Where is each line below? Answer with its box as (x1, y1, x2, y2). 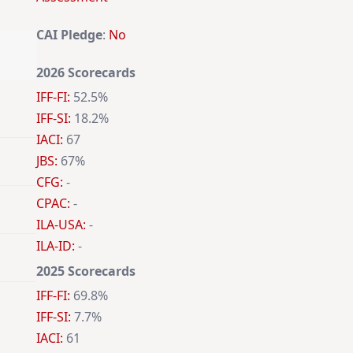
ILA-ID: (36, 237, 75, 255)
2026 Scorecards (36, 64, 136, 82)
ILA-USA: (36, 216, 86, 234)
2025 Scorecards (36, 262, 136, 281)
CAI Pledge (36, 26, 102, 44)
